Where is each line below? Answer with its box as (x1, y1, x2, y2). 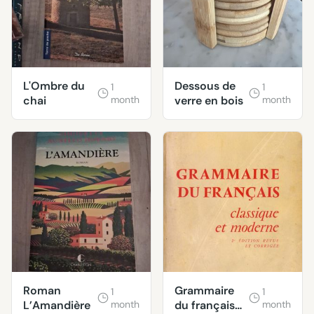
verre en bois (175, 93, 243, 109)
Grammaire (175, 283, 234, 299)
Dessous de (175, 78, 235, 94)
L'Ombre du (23, 78, 85, 94)
